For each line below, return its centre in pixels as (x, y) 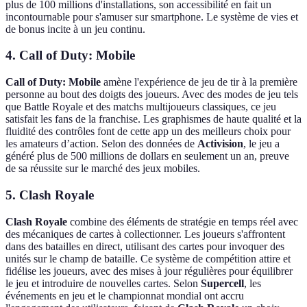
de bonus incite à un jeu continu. (75, 29)
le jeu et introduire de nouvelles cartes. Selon (103, 283)
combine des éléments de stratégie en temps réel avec (183, 221)
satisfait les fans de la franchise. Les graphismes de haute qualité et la (153, 119)
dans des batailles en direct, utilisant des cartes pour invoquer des (145, 246)
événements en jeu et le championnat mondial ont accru (125, 295)
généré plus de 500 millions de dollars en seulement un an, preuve (147, 156)
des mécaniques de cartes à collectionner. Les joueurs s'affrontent (145, 234)
